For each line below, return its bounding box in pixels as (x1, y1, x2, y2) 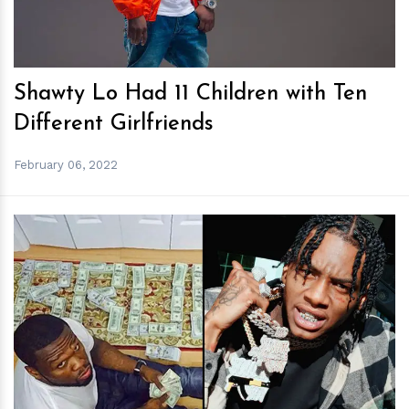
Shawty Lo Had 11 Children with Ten (14, 83, 367, 105)
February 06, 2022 (14, 157, 118, 172)
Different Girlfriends (14, 113, 214, 135)
